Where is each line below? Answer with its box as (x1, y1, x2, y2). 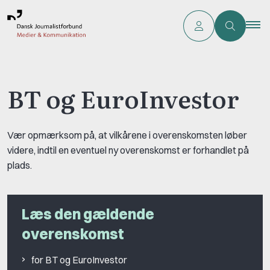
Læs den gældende (22, 205, 154, 224)
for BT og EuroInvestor (31, 254, 127, 266)
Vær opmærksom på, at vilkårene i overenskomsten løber (7, 129, 247, 142)
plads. (7, 159, 32, 172)
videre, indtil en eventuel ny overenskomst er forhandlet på (7, 144, 249, 157)
